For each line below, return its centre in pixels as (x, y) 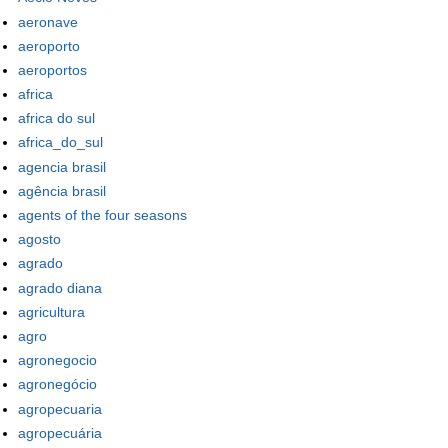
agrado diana (60, 287)
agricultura (51, 311)
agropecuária (60, 432)
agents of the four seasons (102, 215)
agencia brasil (62, 166)
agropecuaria (60, 408)
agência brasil (62, 190)
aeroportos (52, 69)
